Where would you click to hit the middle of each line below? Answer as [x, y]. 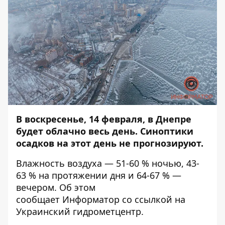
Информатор [91, 199]
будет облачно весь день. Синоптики [105, 131]
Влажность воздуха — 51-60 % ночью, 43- [108, 163]
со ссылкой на [152, 199]
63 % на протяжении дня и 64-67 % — [99, 175]
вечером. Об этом [56, 187]
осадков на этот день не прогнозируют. [110, 143]
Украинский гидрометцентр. [80, 211]
